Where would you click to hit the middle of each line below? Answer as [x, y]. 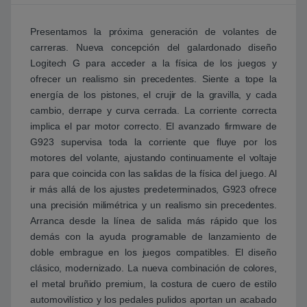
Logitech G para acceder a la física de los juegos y [153, 63]
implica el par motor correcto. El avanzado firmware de [153, 126]
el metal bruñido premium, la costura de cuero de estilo [153, 284]
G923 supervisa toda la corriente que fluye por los [153, 142]
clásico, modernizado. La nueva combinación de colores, [153, 268]
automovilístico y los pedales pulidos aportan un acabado [153, 300]
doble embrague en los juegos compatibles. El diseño [153, 253]
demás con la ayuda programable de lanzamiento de [153, 237]
